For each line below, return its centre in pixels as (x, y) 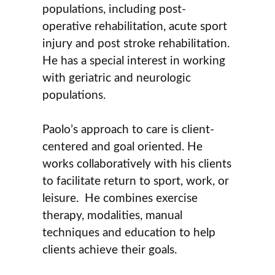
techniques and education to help (129, 233)
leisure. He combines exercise (120, 199)
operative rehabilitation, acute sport (135, 26)
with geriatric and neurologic (117, 78)
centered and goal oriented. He (123, 147)
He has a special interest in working (134, 61)
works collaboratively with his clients (137, 165)
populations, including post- (114, 9)
